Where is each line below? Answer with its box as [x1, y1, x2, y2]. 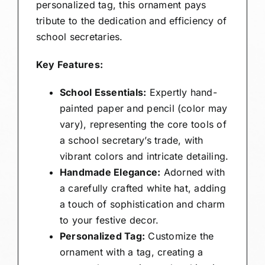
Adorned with [160, 166, 225, 179]
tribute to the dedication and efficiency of [35, 15, 227, 27]
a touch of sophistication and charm [59, 198, 225, 211]
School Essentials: [59, 86, 147, 99]
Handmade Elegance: [59, 166, 161, 179]
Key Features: [35, 59, 104, 71]
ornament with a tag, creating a [59, 246, 203, 258]
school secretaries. [35, 31, 123, 43]
